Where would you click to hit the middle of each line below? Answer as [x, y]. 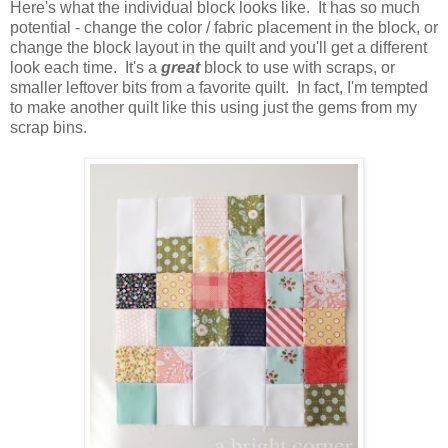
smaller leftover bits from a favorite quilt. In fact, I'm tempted [219, 87]
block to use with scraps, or [297, 67]
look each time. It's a [85, 67]
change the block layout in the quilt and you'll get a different [218, 47]
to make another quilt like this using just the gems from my [213, 107]
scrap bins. [52, 127]
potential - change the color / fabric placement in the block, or [224, 27]
